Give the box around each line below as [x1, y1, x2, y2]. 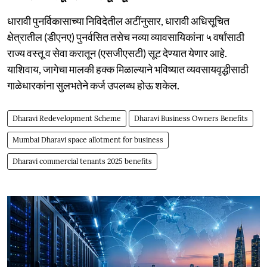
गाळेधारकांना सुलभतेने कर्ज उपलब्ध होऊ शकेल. [7, 78, 179, 92]
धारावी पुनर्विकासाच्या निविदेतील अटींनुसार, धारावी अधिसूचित [7, 14, 229, 27]
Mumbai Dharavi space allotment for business [13, 135, 163, 144]
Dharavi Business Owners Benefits [134, 113, 248, 123]
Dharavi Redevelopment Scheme [13, 113, 121, 123]
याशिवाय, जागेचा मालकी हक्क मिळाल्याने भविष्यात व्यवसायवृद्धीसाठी [7, 62, 249, 76]
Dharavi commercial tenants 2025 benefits [13, 156, 152, 166]
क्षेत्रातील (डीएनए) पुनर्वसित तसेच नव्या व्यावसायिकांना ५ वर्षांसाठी [7, 30, 244, 44]
